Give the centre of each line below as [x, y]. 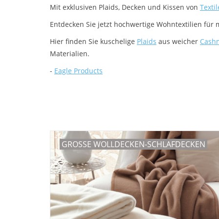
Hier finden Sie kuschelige [93, 42]
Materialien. [70, 54]
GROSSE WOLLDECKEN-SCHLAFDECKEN [133, 144]
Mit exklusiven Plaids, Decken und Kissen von [125, 7]
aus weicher [178, 42]
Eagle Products [78, 71]
